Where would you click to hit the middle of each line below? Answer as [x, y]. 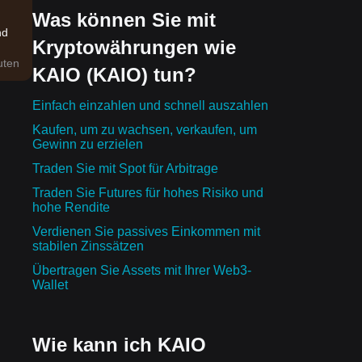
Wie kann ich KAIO [119, 344]
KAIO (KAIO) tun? [114, 74]
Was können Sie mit [124, 19]
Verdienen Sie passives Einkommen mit [146, 231]
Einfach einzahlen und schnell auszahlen [150, 105]
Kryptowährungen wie [134, 47]
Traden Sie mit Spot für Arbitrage [125, 168]
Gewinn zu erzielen [88, 144]
